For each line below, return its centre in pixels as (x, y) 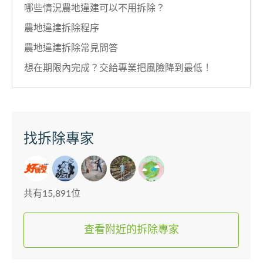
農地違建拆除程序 (62, 28)
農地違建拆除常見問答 (71, 48)
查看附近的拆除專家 (131, 230)
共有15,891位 (52, 194)
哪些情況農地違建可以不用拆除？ (95, 9)
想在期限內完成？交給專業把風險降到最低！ (118, 68)
